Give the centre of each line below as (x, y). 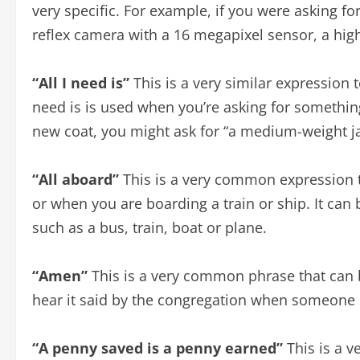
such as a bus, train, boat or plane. (149, 227)
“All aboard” (76, 179)
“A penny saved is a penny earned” (157, 348)
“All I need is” (81, 83)
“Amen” (60, 276)
